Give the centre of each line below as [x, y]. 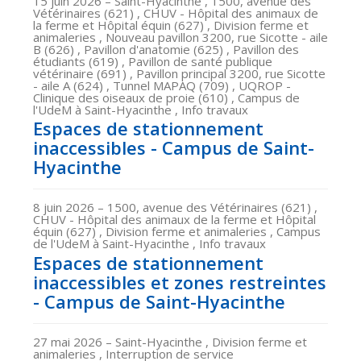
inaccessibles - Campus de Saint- [174, 148]
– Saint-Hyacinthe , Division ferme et [206, 342]
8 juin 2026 [65, 207]
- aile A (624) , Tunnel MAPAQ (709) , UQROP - [162, 85]
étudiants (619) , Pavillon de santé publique [153, 61]
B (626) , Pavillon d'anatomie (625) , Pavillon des [166, 49]
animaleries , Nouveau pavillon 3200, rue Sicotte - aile [180, 37]
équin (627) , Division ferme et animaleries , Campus [177, 232]
